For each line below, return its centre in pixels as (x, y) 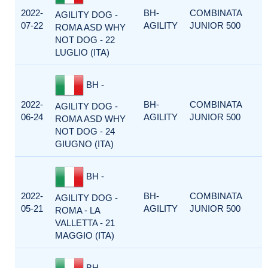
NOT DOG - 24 (85, 131)
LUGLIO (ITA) (82, 52)
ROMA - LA (77, 210)
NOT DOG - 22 (85, 40)
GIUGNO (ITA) (84, 144)
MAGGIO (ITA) (85, 235)
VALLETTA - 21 (85, 223)
